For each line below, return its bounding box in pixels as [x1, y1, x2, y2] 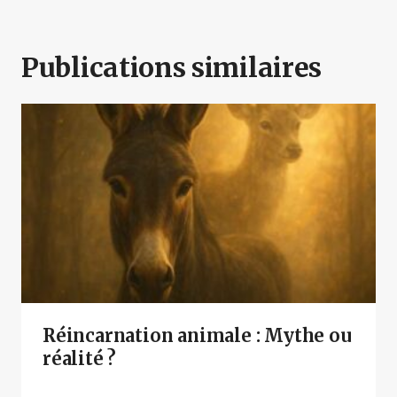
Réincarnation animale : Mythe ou [43, 323, 352, 346]
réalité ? [43, 346, 117, 370]
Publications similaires [21, 50, 323, 84]
